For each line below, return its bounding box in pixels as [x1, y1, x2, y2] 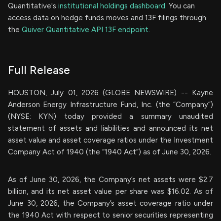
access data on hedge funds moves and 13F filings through [8, 13, 206, 22]
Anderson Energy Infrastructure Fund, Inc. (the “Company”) [8, 100, 213, 109]
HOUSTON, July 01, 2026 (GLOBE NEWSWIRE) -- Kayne [8, 88, 213, 97]
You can [167, 1, 195, 10]
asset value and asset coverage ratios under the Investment [8, 135, 213, 145]
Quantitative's [8, 1, 58, 10]
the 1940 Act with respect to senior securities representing [8, 210, 213, 220]
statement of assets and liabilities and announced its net [8, 123, 213, 133]
